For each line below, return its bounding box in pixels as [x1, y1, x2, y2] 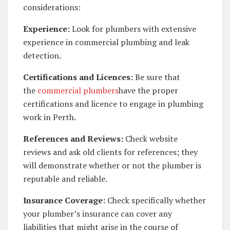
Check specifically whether [107, 194, 206, 206]
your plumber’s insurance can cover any [23, 207, 172, 219]
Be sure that [133, 71, 180, 83]
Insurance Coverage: [23, 194, 107, 206]
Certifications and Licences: [23, 71, 133, 83]
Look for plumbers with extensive [72, 23, 196, 34]
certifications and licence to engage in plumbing [23, 98, 203, 109]
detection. [23, 49, 61, 61]
